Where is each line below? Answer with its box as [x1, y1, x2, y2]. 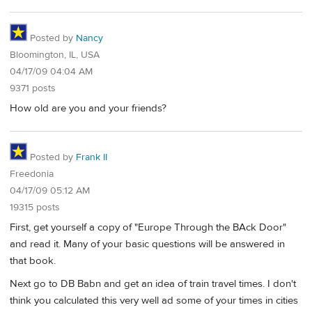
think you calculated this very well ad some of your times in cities [10, 294, 298, 308]
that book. [10, 253, 56, 267]
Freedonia [10, 168, 54, 181]
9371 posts [10, 81, 56, 95]
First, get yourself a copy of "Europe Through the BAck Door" [10, 220, 286, 234]
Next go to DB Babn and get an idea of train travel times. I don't [10, 277, 296, 291]
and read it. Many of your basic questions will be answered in [10, 237, 285, 251]
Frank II [76, 151, 107, 164]
